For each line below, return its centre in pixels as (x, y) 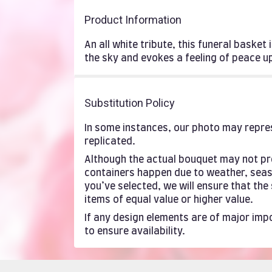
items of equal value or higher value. (169, 200)
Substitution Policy (130, 103)
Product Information (133, 20)
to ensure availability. (135, 231)
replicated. (110, 141)
